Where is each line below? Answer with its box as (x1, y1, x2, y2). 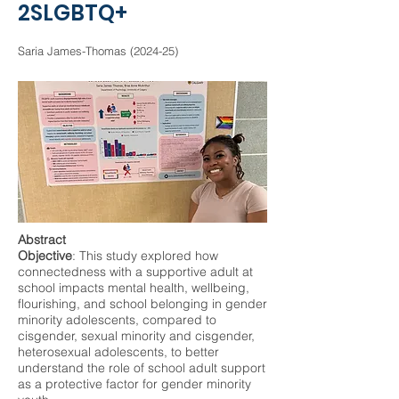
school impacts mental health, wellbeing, (18, 280, 249, 296)
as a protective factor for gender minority (18, 376, 251, 392)
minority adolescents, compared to (18, 312, 216, 328)
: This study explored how (72, 248, 218, 264)
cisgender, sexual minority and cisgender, (18, 328, 255, 344)
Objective (18, 248, 72, 264)
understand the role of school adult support (18, 360, 265, 376)
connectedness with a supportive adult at (18, 264, 253, 280)
